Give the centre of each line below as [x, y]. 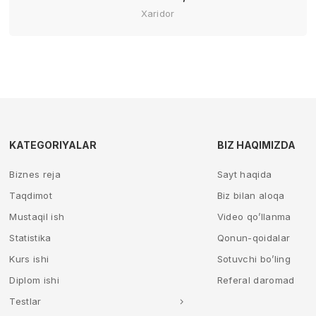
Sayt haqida [244, 174]
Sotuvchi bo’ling [254, 259]
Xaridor [158, 13]
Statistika [30, 238]
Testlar [25, 301]
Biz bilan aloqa [251, 195]
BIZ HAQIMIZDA [256, 145]
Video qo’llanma [254, 217]
